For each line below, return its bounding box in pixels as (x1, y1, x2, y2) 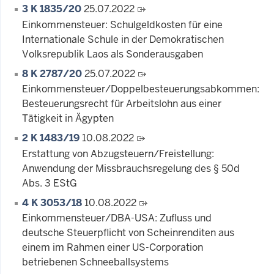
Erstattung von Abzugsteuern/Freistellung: (22, 147, 214, 160)
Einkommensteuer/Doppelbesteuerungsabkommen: (22, 83, 259, 96)
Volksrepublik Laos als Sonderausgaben (22, 47, 203, 61)
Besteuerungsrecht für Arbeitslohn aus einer (22, 97, 221, 111)
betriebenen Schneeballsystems (22, 256, 169, 269)
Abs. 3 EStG (22, 176, 77, 190)
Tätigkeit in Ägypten (22, 112, 114, 125)
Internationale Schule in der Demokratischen (22, 32, 224, 46)
